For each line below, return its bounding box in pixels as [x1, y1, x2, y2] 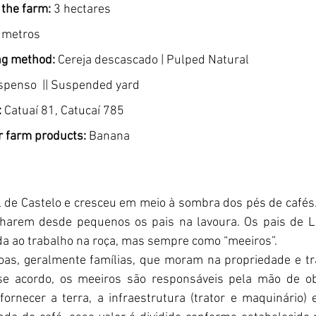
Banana [89, 128, 133, 144]
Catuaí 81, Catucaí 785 [1, 103, 124, 119]
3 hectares [54, 1, 114, 17]
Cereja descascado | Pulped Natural [55, 52, 252, 68]
